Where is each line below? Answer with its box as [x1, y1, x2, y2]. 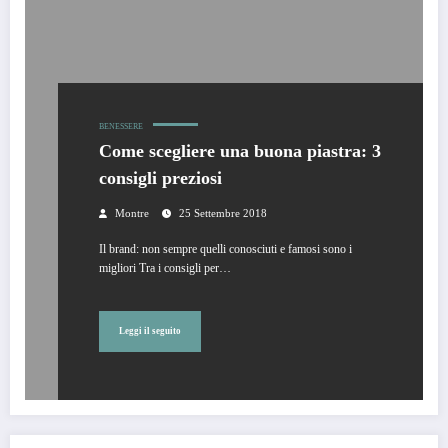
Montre [115, 207, 149, 219]
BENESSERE [99, 121, 143, 131]
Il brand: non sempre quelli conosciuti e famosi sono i [99, 241, 352, 256]
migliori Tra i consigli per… [99, 260, 231, 275]
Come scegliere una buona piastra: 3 [99, 140, 381, 161]
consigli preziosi [99, 167, 222, 188]
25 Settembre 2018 [179, 207, 267, 219]
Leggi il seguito [119, 326, 181, 337]
